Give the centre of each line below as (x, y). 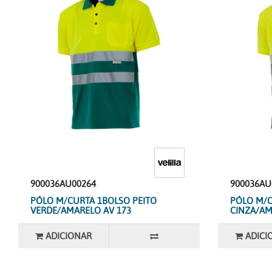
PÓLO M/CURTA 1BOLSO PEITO (93, 201)
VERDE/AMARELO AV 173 (81, 210)
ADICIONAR (69, 236)
